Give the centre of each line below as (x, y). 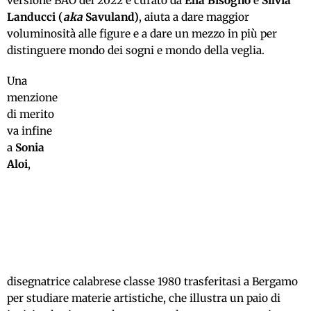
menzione (32, 98)
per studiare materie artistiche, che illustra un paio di (144, 299)
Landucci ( (35, 17)
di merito (31, 115)
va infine (30, 131)
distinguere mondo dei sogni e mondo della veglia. (136, 51)
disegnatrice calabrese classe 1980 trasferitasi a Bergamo (152, 282)
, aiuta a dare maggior (194, 17)
